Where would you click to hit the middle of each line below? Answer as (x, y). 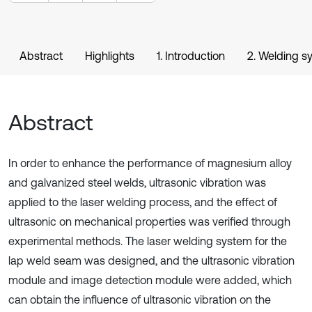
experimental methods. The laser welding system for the (148, 241)
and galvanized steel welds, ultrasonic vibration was (137, 182)
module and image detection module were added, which (150, 280)
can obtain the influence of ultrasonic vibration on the (140, 299)
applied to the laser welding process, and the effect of (143, 202)
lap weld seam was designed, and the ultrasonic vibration (151, 260)
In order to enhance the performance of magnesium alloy (150, 163)
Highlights (110, 56)
